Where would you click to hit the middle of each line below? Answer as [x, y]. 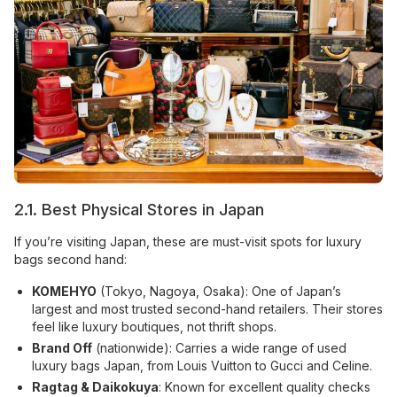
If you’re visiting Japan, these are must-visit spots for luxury [188, 241]
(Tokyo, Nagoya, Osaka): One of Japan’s [219, 291]
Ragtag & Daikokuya [95, 386]
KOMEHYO [64, 291]
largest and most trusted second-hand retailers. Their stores [207, 308]
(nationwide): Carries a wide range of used [219, 347]
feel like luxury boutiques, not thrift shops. [154, 326]
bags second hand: [70, 259]
